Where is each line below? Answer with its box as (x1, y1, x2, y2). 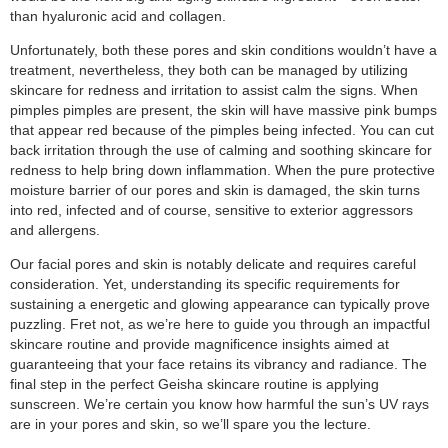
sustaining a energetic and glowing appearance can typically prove (10, 295, 430, 312)
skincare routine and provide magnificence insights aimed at (10, 335, 389, 352)
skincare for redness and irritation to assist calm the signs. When (10, 81, 418, 98)
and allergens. (10, 221, 100, 238)
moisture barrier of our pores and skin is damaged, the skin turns (10, 181, 420, 198)
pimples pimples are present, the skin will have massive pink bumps (10, 101, 437, 118)
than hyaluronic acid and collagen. (10, 7, 226, 24)
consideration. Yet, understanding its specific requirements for (10, 275, 400, 292)
